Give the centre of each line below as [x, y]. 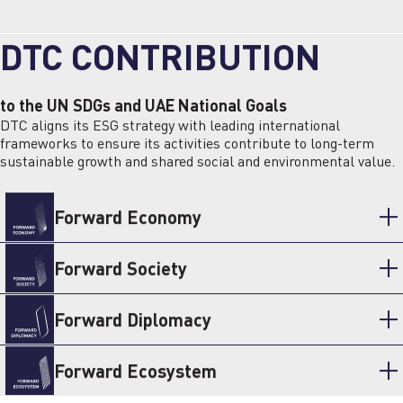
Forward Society [121, 268]
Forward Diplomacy [133, 319]
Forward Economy [128, 216]
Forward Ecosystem [135, 370]
